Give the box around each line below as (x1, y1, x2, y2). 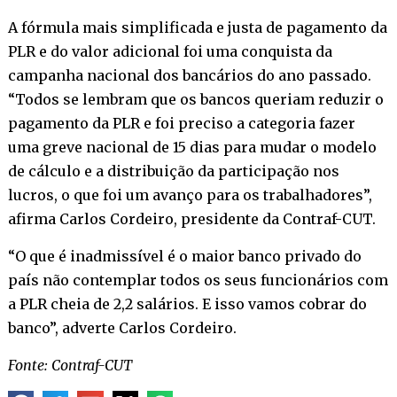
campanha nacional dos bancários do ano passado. (7, 66, 371, 84)
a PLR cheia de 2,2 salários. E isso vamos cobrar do (7, 294, 367, 313)
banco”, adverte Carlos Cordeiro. (7, 318, 237, 337)
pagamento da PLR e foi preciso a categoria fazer (7, 113, 355, 132)
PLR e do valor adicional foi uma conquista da (7, 42, 332, 60)
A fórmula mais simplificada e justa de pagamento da (7, 18, 387, 36)
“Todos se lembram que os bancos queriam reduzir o (7, 90, 384, 108)
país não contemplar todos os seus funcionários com (7, 270, 388, 289)
